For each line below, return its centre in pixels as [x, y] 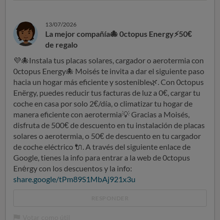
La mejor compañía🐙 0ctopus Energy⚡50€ [119, 34]
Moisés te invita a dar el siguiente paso [139, 71]
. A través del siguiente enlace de [137, 147]
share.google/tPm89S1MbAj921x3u [74, 179]
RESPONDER [110, 198]
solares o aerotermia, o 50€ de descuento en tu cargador [107, 136]
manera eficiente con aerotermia [68, 114]
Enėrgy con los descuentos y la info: [73, 168]
